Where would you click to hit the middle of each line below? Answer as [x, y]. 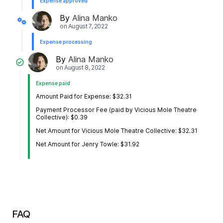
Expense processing [66, 42]
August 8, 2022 [84, 67]
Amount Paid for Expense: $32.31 [84, 97]
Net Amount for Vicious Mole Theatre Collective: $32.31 [117, 131]
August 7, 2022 [88, 26]
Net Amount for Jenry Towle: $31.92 [88, 144]
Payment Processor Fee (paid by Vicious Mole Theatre [116, 110]
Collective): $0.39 [62, 117]
